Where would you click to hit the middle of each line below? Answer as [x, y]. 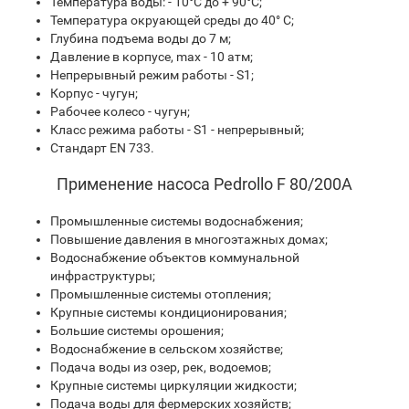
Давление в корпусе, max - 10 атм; [152, 57]
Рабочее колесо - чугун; [120, 111]
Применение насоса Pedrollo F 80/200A [204, 184]
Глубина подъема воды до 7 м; [141, 38]
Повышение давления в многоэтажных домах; [189, 239]
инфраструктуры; [103, 276]
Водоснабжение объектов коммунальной [175, 257]
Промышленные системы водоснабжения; [177, 221]
